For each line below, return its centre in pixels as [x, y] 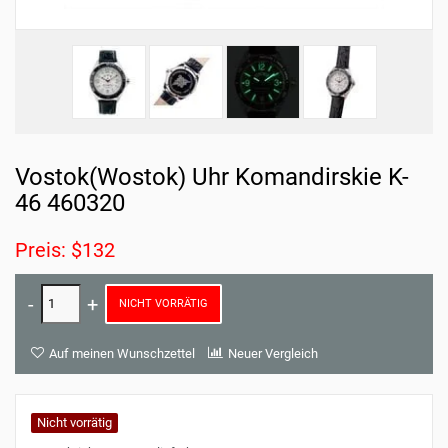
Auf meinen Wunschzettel [122, 353]
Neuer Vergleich [273, 353]
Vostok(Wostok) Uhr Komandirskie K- [212, 177]
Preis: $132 [65, 250]
